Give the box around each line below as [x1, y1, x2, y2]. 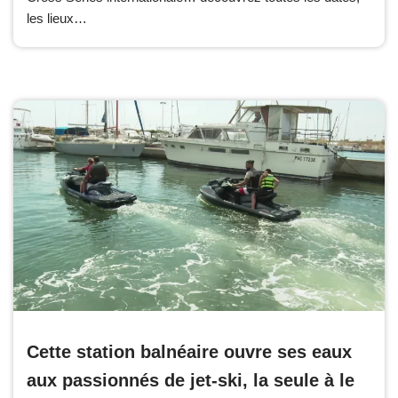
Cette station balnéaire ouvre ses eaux [27, 342, 352, 362]
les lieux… [27, 11, 91, 27]
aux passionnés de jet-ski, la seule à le [27, 370, 354, 391]
